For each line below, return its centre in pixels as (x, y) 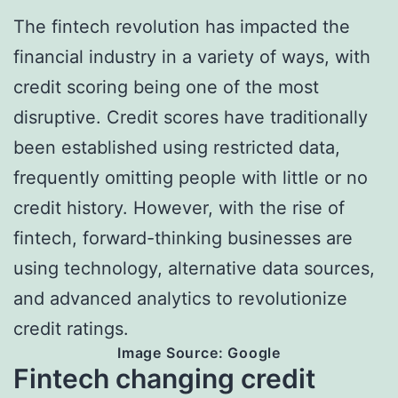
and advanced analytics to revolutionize (180, 298)
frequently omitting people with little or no (191, 177)
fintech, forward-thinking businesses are (183, 238)
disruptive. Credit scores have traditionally (191, 117)
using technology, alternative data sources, (194, 268)
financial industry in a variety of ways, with (192, 56)
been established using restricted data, (177, 147)
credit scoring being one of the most (166, 87)
